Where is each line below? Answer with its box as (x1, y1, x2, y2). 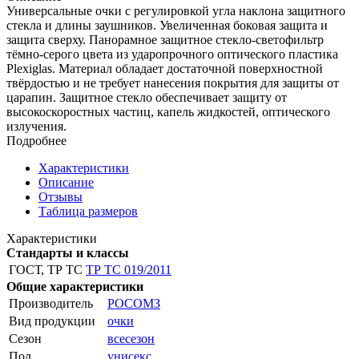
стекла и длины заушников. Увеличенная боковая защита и (6, 18, 328, 32)
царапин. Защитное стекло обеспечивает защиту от (6, 90, 287, 104)
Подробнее (6, 133, 67, 147)
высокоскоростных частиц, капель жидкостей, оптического (6, 104, 330, 119)
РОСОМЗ (107, 296, 160, 310)
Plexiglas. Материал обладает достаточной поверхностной (6, 61, 323, 75)
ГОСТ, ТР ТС (9, 262, 83, 276)
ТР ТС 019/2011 (86, 262, 171, 276)
